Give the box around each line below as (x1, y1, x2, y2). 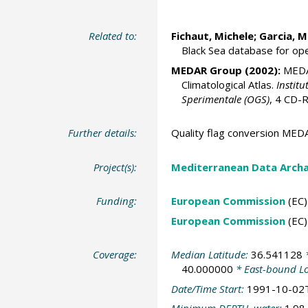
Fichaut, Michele (170, 29, 254, 43)
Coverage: (93, 247, 137, 262)
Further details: (68, 126, 137, 140)
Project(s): (93, 159, 137, 174)
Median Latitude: (170, 247, 251, 262)
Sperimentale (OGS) (181, 91, 269, 106)
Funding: (96, 194, 137, 208)
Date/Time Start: (170, 281, 247, 296)
